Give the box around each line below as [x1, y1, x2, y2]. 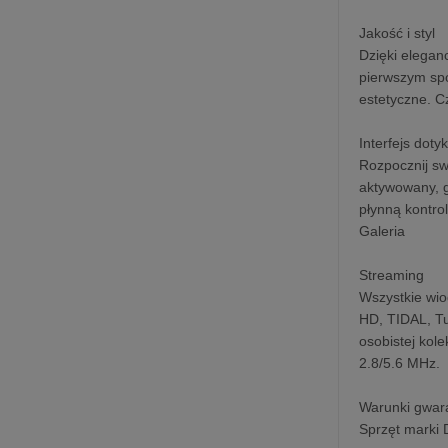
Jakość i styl [359, 24, 436, 41]
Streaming [359, 266, 425, 283]
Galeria [359, 222, 406, 239]
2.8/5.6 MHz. [359, 354, 441, 371]
